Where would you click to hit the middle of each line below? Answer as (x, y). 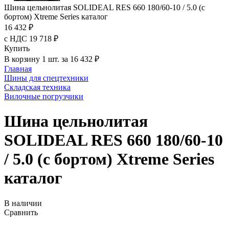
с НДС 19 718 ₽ (31, 39)
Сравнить (21, 212)
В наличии (23, 203)
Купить (17, 48)
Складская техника (37, 87)
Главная (18, 69)
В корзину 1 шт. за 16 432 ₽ (52, 59)
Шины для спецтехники (46, 78)
